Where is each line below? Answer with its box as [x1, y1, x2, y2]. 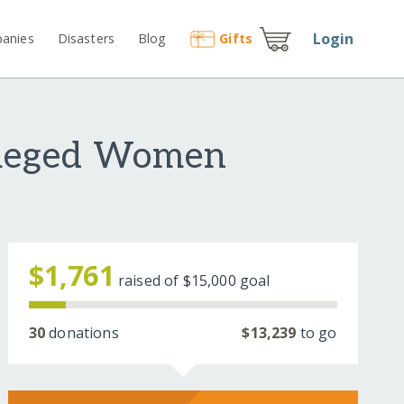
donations [45, 323, 119, 344]
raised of [117, 271, 183, 291]
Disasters [57, 29, 115, 47]
